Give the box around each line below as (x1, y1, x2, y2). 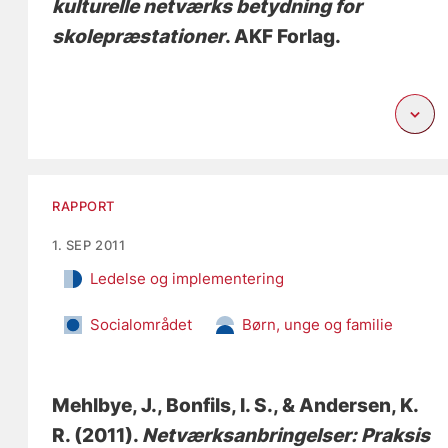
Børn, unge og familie (242, 314, 394, 334)
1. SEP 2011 (52, 236, 126, 253)
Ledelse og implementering (90, 268, 285, 288)
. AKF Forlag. (225, 24, 342, 48)
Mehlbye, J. (52, 393, 158, 417)
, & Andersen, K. (273, 393, 419, 417)
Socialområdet (90, 314, 193, 334)
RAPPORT (52, 197, 116, 214)
